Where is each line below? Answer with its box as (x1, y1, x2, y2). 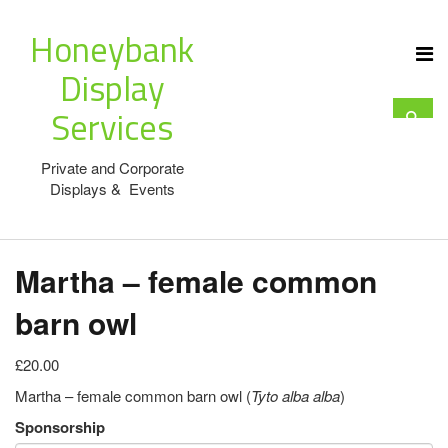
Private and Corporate (40, 157, 184, 178)
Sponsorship (15, 416, 105, 438)
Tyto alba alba (251, 385, 340, 406)
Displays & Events (49, 178, 175, 199)
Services (51, 101, 173, 153)
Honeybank (30, 23, 194, 75)
